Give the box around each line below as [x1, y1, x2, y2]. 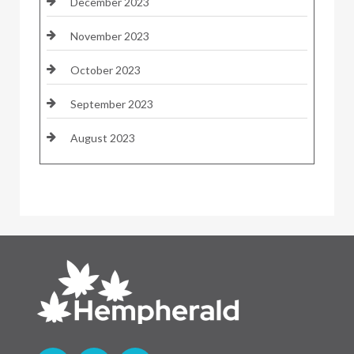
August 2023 [70, 130, 135, 145]
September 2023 [70, 96, 153, 111]
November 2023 [70, 28, 149, 43]
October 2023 [70, 62, 141, 77]
